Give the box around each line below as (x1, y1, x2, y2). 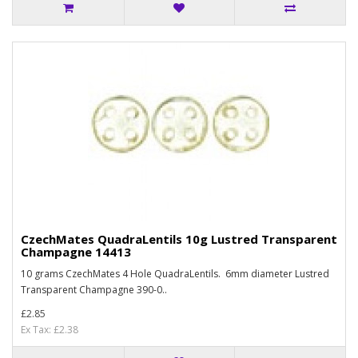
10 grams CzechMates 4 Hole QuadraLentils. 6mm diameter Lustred (21, 267, 329, 280)
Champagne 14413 (21, 244, 131, 260)
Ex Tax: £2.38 (21, 323, 78, 336)
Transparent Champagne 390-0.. (21, 283, 167, 296)
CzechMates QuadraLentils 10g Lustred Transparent (21, 231, 337, 247)
